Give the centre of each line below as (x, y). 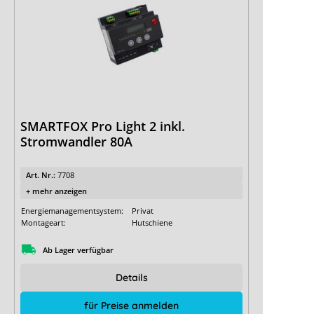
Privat (143, 211)
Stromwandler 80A (76, 142)
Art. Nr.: (42, 175)
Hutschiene (152, 223)
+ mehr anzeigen (56, 191)
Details (131, 278)
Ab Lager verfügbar (78, 250)
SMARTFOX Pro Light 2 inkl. (103, 127)
